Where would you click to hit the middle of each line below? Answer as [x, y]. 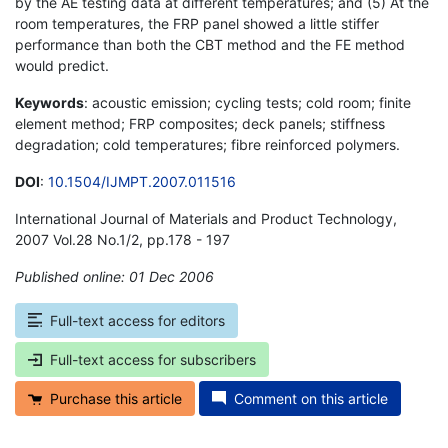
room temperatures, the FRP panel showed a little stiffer [197, 23]
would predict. [62, 65]
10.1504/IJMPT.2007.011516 [142, 181]
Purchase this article [116, 398]
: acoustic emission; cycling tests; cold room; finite [247, 102]
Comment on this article [311, 398]
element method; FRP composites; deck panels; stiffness [200, 123]
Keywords [49, 102]
